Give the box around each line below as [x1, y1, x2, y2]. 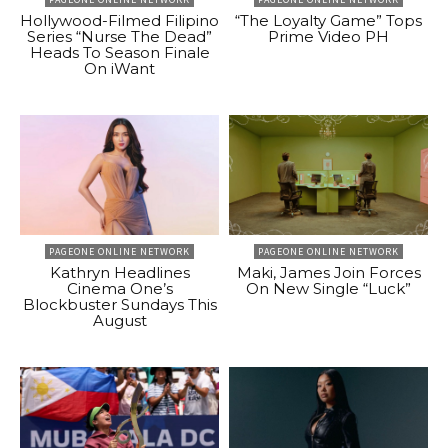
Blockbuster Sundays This [22, 294, 217, 314]
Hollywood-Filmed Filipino [20, 11, 219, 31]
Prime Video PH [268, 27, 389, 47]
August [92, 310, 147, 330]
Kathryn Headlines [49, 262, 190, 282]
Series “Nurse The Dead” [27, 27, 212, 47]
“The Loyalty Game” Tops [235, 11, 422, 31]
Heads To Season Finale [29, 43, 210, 63]
